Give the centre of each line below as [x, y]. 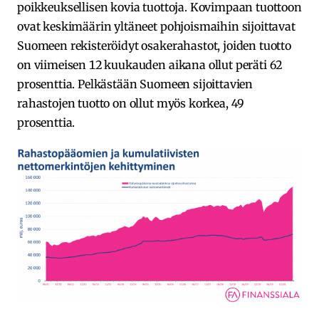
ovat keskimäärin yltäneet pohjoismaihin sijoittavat [156, 26]
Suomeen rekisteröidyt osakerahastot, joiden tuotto [154, 45]
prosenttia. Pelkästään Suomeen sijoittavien [135, 84]
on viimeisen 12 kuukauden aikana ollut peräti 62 [150, 64]
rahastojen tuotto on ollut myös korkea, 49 [131, 103]
